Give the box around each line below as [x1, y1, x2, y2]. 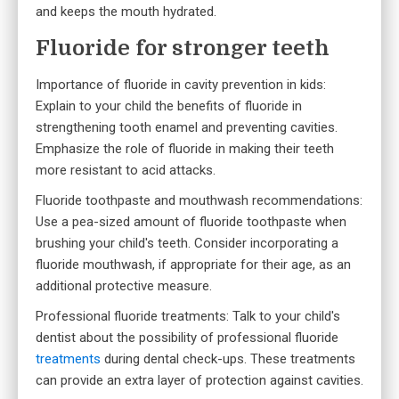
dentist [36, 330, 76, 346]
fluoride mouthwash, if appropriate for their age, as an [36, 256, 351, 273]
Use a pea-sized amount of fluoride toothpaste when [36, 214, 346, 231]
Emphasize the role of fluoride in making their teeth [36, 141, 334, 158]
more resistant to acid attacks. [36, 162, 216, 179]
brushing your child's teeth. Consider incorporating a [36, 235, 338, 252]
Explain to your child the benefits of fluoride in [36, 98, 302, 115]
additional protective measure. [36, 278, 212, 295]
